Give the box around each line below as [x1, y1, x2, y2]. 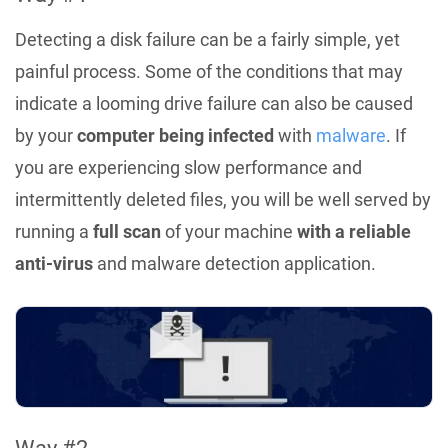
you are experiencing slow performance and [15, 156, 362, 178]
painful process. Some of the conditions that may [15, 60, 403, 82]
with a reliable [297, 220, 411, 242]
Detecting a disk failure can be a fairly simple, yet [15, 28, 400, 50]
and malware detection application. [93, 252, 376, 274]
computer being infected [77, 124, 274, 146]
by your [15, 124, 77, 146]
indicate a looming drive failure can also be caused [15, 92, 413, 114]
